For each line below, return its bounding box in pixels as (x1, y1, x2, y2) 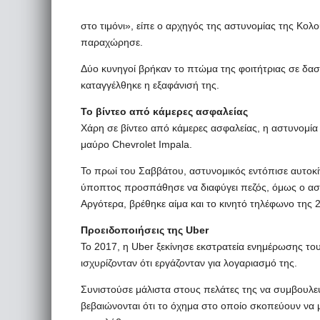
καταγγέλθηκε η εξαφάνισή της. (81, 79, 219, 91)
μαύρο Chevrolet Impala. (81, 139, 192, 150)
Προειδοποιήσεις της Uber (81, 224, 209, 236)
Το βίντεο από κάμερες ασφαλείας (81, 106, 248, 117)
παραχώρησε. (81, 36, 143, 48)
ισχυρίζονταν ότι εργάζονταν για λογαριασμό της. (81, 257, 297, 269)
